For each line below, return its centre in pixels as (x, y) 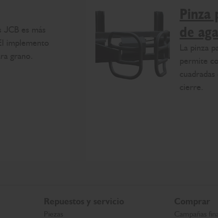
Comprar (192, 201)
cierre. (191, 87)
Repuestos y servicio (84, 201)
